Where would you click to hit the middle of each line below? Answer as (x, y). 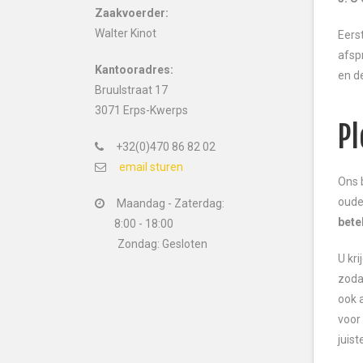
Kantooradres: (134, 70)
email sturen (151, 167)
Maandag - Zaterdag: (169, 203)
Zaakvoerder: (132, 13)
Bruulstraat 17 (131, 90)
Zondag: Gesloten (162, 244)
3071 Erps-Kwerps (141, 110)
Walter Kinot (126, 33)
